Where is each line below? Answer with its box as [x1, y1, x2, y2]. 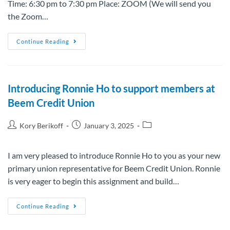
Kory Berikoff [20, 121, 63, 130]
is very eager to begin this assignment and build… [8, 176, 179, 186]
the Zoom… [8, 11, 48, 21]
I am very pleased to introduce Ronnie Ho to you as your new [8, 150, 220, 160]
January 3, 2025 [84, 121, 134, 130]
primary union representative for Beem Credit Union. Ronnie [8, 163, 220, 173]
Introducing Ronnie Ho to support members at [8, 82, 215, 94]
